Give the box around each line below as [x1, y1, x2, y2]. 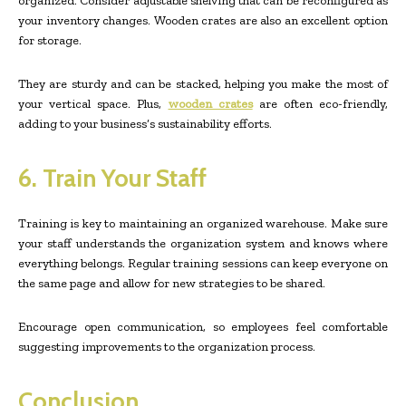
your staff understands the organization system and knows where [18, 236, 388, 251]
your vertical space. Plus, [18, 96, 162, 111]
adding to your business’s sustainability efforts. [18, 116, 272, 131]
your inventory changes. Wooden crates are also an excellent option [18, 13, 388, 28]
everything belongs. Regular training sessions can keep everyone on [18, 256, 388, 271]
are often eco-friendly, [252, 96, 388, 111]
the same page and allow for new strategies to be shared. [18, 275, 325, 291]
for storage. [18, 33, 82, 48]
